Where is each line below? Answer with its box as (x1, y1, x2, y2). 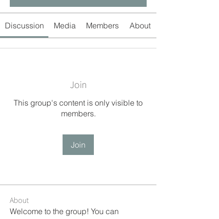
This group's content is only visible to (14, 98, 143, 108)
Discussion (4, 21, 44, 30)
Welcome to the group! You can (10, 206, 119, 216)
